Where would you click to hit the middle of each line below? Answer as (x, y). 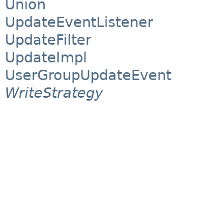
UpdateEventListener (79, 22)
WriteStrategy (54, 93)
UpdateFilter (48, 40)
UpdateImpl (46, 58)
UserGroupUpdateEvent (88, 75)
